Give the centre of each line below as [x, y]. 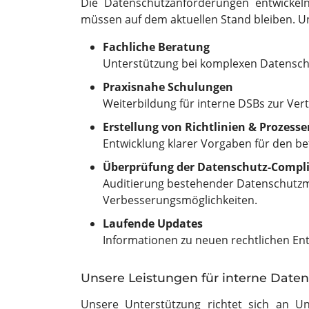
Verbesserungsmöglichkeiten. [180, 200]
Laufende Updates [153, 223]
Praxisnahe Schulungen [168, 87]
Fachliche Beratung [156, 47]
